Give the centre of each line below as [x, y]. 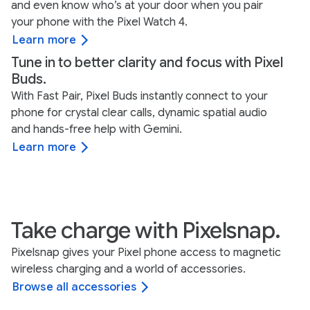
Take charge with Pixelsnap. [146, 230]
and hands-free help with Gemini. [97, 129]
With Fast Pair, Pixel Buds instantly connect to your [139, 96]
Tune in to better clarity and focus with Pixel [147, 62]
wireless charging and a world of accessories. [128, 269]
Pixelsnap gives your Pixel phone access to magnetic [146, 252]
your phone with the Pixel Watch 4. [99, 22]
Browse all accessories [75, 287]
